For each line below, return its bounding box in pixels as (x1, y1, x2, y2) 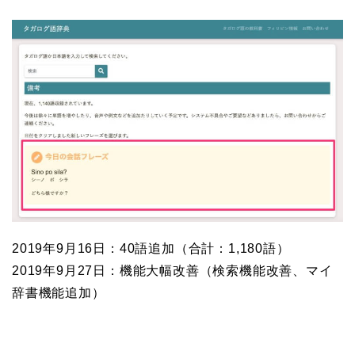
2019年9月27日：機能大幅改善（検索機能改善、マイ (12, 264, 333, 278)
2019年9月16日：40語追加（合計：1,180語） (12, 242, 290, 256)
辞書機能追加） (12, 286, 105, 300)
